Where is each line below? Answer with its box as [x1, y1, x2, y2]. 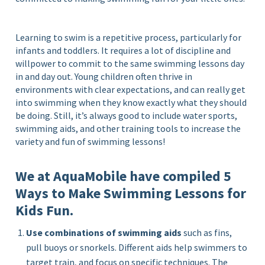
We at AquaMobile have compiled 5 [15, 166, 232, 185]
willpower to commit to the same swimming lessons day [15, 57, 245, 69]
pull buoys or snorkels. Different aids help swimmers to [26, 241, 248, 253]
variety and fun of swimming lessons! [15, 135, 166, 147]
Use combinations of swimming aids [26, 226, 182, 238]
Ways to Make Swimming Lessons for [15, 183, 247, 202]
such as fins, [182, 226, 232, 238]
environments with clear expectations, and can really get [15, 83, 246, 95]
